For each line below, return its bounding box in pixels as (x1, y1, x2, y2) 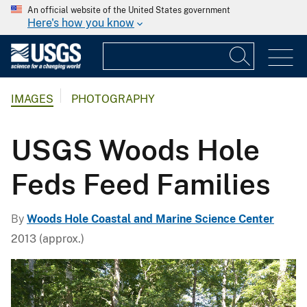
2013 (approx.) (11, 232, 84, 245)
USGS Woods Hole (11, 132, 260, 167)
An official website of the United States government (27, 5, 230, 15)
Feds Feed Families (11, 167, 271, 201)
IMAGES (11, 93, 53, 106)
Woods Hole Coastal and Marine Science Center (27, 212, 274, 225)
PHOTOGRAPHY (71, 93, 155, 106)
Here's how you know (27, 16, 134, 29)
